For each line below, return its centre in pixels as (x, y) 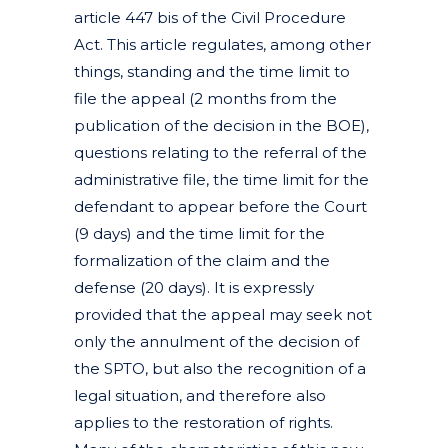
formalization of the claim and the (202, 260)
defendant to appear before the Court (220, 206)
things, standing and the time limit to (212, 71)
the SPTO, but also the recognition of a (220, 368)
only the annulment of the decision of (216, 341)
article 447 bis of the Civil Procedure (210, 17)
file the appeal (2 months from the (205, 98)
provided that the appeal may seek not (223, 314)
